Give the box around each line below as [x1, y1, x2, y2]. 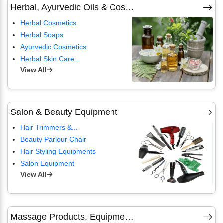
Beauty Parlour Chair [20, 135, 86, 143]
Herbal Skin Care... [20, 55, 80, 63]
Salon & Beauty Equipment [10, 107, 117, 117]
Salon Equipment [20, 159, 74, 167]
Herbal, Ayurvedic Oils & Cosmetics [125, 2, 134, 12]
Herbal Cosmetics [20, 19, 76, 27]
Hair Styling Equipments [20, 147, 96, 155]
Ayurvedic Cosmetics [20, 43, 86, 51]
